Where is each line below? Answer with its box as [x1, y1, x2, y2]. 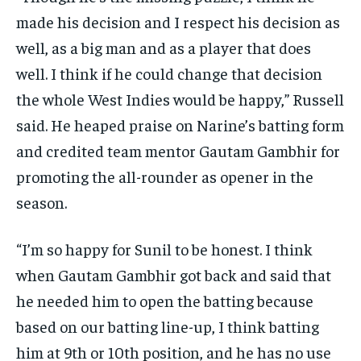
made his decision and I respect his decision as [16, 11, 340, 32]
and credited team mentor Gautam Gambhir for [16, 140, 340, 161]
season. [16, 192, 67, 213]
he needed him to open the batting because [16, 290, 313, 311]
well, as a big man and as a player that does [16, 37, 311, 58]
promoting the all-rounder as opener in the [16, 166, 313, 187]
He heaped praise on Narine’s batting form [51, 114, 344, 135]
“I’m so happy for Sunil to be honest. [16, 239, 265, 259]
